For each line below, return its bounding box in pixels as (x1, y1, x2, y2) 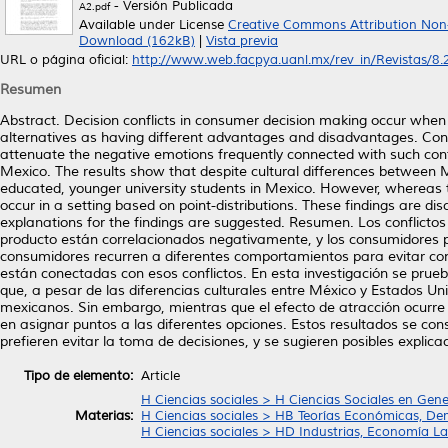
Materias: (75, 407, 133, 424)
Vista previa (206, 33, 278, 49)
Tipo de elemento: (24, 367, 133, 384)
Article (141, 367, 180, 384)
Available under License (79, 17, 228, 33)
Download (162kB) (79, 33, 195, 49)
